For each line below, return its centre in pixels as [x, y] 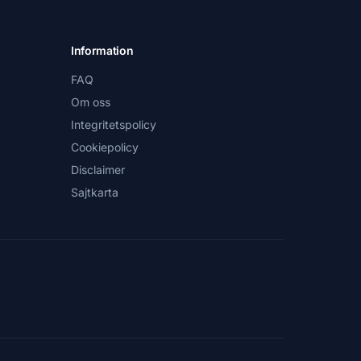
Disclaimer [98, 170]
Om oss [91, 102]
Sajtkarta [95, 192]
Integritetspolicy [114, 124]
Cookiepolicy [105, 147]
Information [102, 50]
